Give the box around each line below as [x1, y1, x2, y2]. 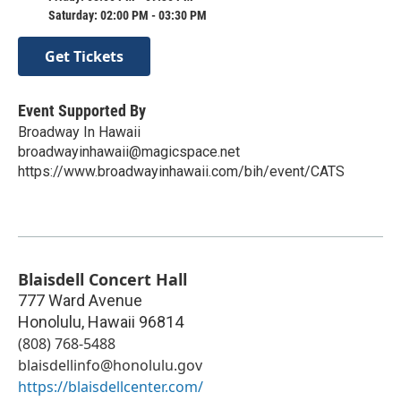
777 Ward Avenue [18, 291, 142, 311]
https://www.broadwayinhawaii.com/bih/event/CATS [18, 163, 345, 181]
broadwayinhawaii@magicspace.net [18, 143, 240, 161]
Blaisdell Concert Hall [18, 269, 187, 291]
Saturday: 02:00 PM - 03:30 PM [48, 7, 207, 22]
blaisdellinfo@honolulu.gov [18, 355, 202, 376]
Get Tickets [45, 47, 124, 67]
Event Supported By [18, 101, 146, 121]
